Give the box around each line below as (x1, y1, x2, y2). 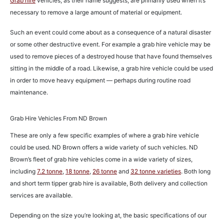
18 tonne (65, 167, 89, 175)
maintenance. (10, 88, 49, 96)
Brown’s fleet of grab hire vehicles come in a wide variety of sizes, (10, 155, 192, 163)
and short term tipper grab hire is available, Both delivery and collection (10, 179, 207, 187)
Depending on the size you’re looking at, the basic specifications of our (10, 211, 206, 219)
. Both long (181, 167, 210, 175)
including (10, 167, 37, 175)
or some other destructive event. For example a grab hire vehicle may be (10, 40, 210, 48)
